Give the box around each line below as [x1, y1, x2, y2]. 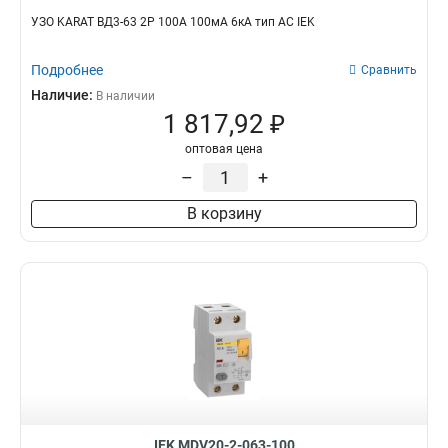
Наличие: [31, 87, 96, 103]
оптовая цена [185, 142, 263, 156]
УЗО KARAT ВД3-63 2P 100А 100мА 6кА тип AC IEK [31, 15, 315, 29]
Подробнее [31, 62, 103, 78]
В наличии [96, 89, 155, 103]
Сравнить [361, 63, 417, 77]
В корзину [186, 204, 262, 223]
